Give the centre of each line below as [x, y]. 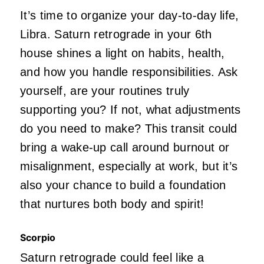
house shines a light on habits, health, [123, 53]
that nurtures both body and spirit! [112, 204]
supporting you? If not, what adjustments [131, 110]
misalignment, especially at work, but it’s [129, 166]
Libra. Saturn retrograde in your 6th [116, 34]
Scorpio [38, 238]
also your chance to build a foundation [123, 185]
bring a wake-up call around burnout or [125, 148]
